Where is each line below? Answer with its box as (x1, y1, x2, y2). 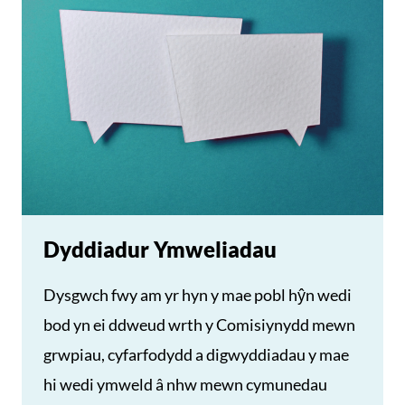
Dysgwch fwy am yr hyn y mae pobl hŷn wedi (43, 285, 352, 305)
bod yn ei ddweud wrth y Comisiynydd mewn (43, 315, 355, 334)
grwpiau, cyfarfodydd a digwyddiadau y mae (43, 344, 349, 364)
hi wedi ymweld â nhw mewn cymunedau (43, 374, 327, 394)
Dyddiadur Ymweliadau (43, 236, 277, 262)
